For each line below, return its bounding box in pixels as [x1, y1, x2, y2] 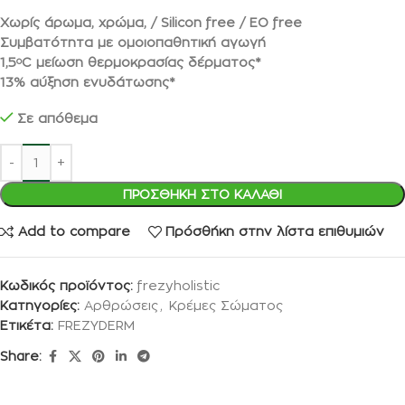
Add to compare [17, 224, 130, 239]
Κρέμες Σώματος [169, 297, 283, 312]
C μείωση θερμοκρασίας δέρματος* [22, 54, 261, 69]
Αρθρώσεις [84, 297, 158, 312]
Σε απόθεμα [17, 110, 98, 125]
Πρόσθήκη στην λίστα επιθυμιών [165, 224, 385, 239]
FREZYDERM [58, 317, 135, 332]
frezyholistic [137, 278, 220, 292]
